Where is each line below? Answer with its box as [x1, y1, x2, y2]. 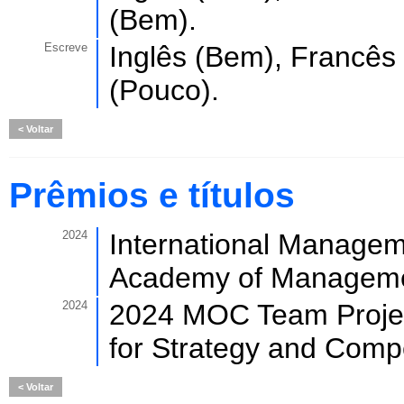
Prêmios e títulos [9, 176, 295, 215]
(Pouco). [109, 74, 219, 106]
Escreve [44, 41, 87, 54]
